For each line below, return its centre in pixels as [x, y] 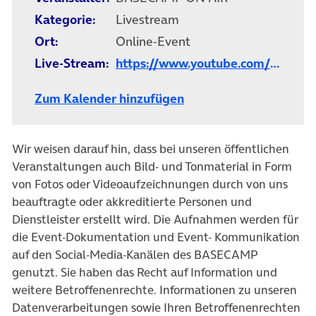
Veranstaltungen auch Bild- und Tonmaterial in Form [152, 167]
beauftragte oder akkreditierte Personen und [132, 202]
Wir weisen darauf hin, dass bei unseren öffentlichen [151, 149]
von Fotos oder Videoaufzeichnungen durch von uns [150, 184]
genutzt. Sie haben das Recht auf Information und [145, 273]
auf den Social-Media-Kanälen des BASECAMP [135, 255]
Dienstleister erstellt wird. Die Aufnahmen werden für [155, 220]
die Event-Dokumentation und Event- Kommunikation [156, 237]
